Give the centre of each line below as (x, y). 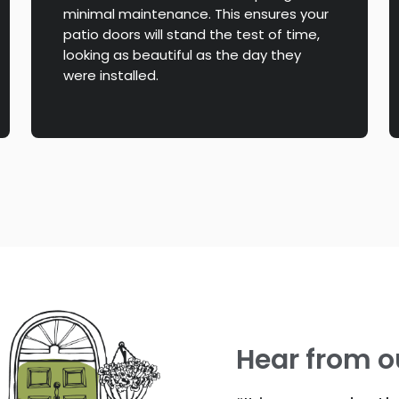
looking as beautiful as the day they (183, 55)
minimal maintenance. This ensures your (196, 14)
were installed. (111, 76)
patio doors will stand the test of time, (192, 35)
